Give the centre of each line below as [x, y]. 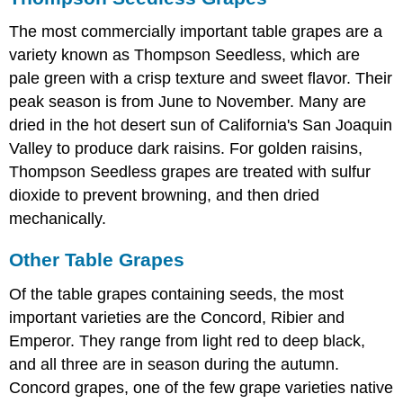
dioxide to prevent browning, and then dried [165, 196]
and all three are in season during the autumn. [175, 364]
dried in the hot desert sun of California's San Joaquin [201, 125]
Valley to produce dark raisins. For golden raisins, [186, 149]
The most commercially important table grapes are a [196, 32]
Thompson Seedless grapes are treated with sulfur [190, 172]
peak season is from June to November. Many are [188, 102]
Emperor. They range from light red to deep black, [188, 340]
